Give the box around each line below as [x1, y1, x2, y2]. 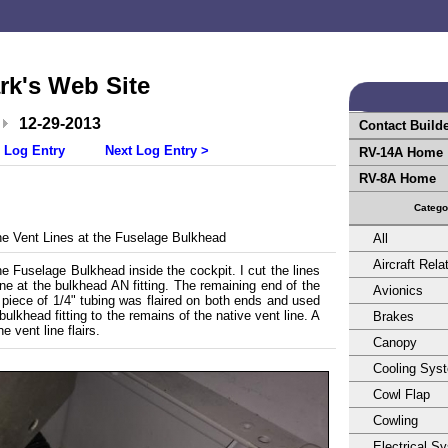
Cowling [373, 413, 418, 428]
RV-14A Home [359, 145, 443, 160]
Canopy [373, 335, 417, 350]
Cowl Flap [373, 387, 430, 402]
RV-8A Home [359, 171, 436, 186]
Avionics [373, 283, 423, 298]
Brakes [373, 309, 414, 324]
